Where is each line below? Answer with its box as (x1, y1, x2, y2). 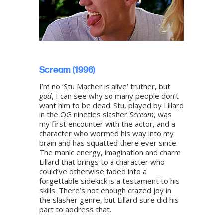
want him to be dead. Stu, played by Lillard (39, 100, 184, 111)
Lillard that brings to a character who (39, 157, 165, 167)
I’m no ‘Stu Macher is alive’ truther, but (39, 81, 170, 92)
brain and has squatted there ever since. (39, 138, 178, 148)
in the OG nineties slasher (39, 110, 129, 120)
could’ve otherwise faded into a (39, 166, 147, 177)
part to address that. (39, 204, 111, 215)
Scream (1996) (39, 64, 95, 76)
